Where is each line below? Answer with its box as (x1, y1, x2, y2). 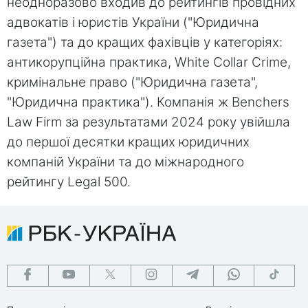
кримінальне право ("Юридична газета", (7, 74, 258, 91)
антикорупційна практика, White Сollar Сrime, (7, 54, 291, 71)
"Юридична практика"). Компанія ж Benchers (7, 94, 289, 111)
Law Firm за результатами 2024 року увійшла (7, 114, 290, 131)
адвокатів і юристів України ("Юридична (7, 14, 259, 31)
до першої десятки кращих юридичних (7, 134, 250, 151)
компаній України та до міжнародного (7, 154, 244, 170)
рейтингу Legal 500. (7, 174, 131, 190)
